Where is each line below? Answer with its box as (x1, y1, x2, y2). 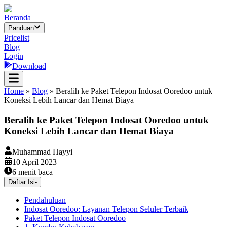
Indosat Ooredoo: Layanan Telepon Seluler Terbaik (24, 204, 188, 213)
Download (12, 62, 46, 71)
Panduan (8, 24, 34, 32)
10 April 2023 (12, 157, 57, 166)
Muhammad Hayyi (12, 147, 72, 156)
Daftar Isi (8, 178, 35, 186)
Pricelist (4, 33, 29, 43)
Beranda (4, 13, 31, 22)
